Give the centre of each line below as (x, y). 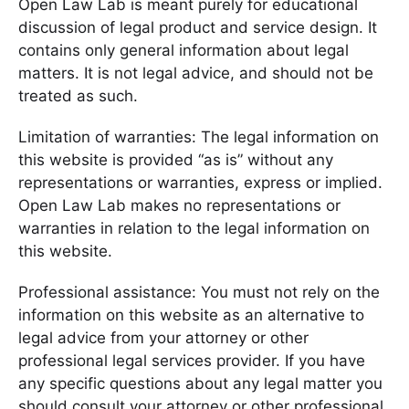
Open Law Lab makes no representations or (179, 205)
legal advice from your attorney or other (163, 337)
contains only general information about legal (184, 50)
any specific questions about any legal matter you (200, 383)
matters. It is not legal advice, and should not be (196, 73)
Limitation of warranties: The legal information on (199, 136)
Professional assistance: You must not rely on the (199, 292)
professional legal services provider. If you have (192, 360)
